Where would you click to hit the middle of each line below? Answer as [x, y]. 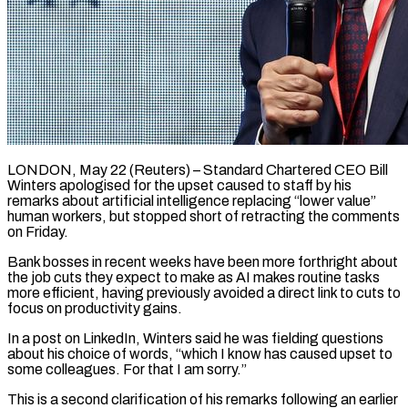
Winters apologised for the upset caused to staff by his [179, 185]
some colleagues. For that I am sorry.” [127, 369]
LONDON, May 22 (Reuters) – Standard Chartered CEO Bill [198, 169]
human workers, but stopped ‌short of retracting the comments [204, 216]
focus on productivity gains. [95, 308]
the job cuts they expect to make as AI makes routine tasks [194, 277]
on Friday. [38, 231]
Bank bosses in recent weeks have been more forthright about [203, 261]
